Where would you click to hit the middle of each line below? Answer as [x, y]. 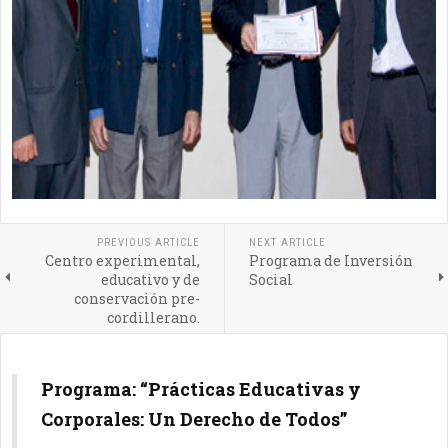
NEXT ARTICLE [287, 242]
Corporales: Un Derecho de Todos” [194, 419]
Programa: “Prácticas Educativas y [201, 389]
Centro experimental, [122, 260]
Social [270, 279]
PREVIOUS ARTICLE [148, 242]
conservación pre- [136, 298]
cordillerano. [153, 317]
